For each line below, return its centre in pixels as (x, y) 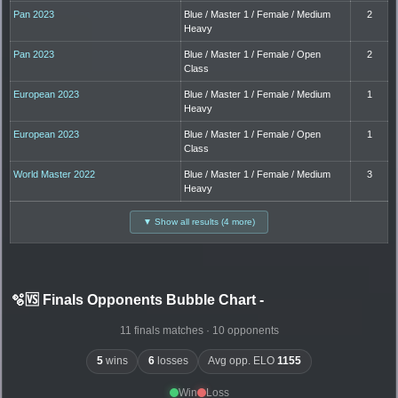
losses (171, 361)
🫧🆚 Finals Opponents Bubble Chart (135, 299)
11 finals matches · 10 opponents (199, 330)
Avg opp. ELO (243, 361)
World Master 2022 (55, 174)
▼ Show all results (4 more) (199, 221)
